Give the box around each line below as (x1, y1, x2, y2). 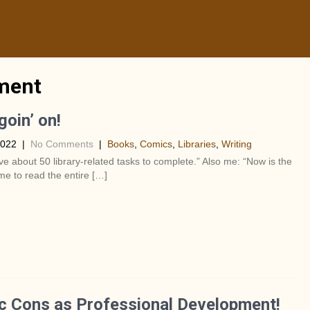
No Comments (30, 138, 93, 149)
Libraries (177, 138, 216, 149)
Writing (221, 138, 252, 149)
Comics (139, 138, 172, 149)
